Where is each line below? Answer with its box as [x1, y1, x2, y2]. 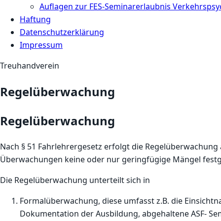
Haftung [20, 14, 51, 25]
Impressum [20, 39, 63, 50]
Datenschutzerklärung [20, 27, 104, 37]
